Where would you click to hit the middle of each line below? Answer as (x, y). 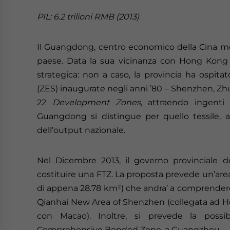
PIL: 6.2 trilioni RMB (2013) (88, 17)
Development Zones (96, 102)
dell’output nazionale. (81, 130)
